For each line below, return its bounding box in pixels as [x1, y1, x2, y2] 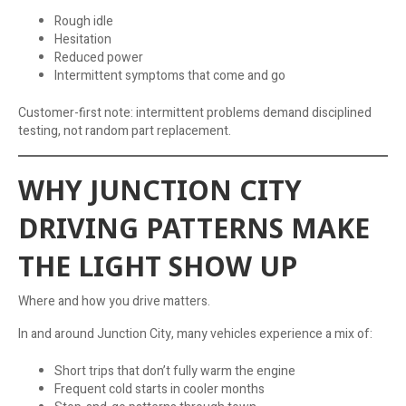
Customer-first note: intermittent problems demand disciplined [18, 102, 372, 122]
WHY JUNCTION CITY [18, 170, 302, 208]
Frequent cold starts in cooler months [54, 379, 265, 399]
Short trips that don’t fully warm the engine [54, 361, 295, 381]
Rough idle [54, 11, 113, 31]
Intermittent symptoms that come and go [54, 65, 285, 85]
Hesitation [54, 29, 111, 49]
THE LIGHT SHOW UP [18, 246, 297, 285]
